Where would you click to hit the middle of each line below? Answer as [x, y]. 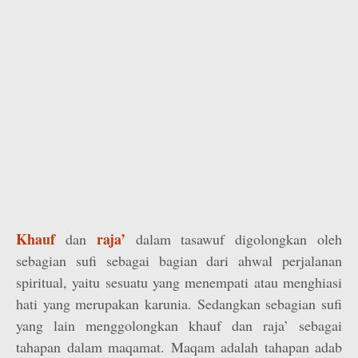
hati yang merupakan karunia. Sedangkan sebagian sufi [179, 304]
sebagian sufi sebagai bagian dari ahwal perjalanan [179, 261]
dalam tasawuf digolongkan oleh [234, 239]
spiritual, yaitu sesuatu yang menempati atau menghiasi [179, 282]
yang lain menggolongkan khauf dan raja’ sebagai [179, 325]
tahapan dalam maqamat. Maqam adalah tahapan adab [179, 347]
